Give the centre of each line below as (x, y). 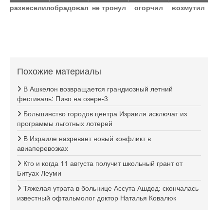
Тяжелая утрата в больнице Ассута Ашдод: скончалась (110, 188)
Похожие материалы (59, 71)
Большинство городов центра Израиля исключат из (104, 114)
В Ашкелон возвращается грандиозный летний (97, 89)
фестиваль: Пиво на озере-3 (63, 99)
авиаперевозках (43, 148)
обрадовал (69, 8)
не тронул (109, 8)
